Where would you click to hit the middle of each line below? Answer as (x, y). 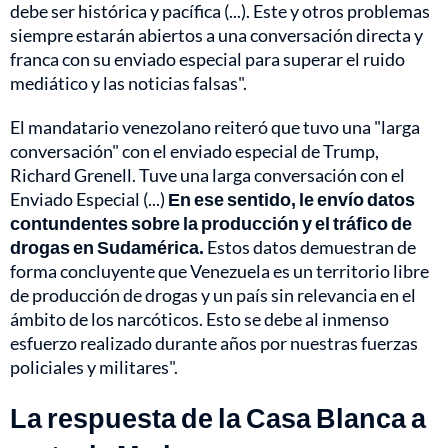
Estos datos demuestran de (310, 246)
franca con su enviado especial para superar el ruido (207, 58)
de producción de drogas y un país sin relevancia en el (213, 294)
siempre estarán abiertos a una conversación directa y (216, 34)
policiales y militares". (94, 366)
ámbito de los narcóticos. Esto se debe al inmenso (199, 318)
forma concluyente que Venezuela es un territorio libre (219, 270)
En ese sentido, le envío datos (291, 198)
